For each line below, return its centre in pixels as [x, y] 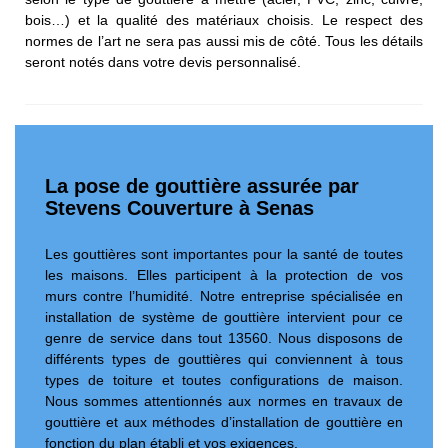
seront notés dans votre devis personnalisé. [163, 61]
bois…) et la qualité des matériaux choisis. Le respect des [224, 19]
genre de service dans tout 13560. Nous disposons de [224, 337]
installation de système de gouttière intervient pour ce [224, 316]
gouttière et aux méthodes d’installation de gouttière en [224, 421]
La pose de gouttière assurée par [202, 185]
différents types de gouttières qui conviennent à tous [224, 358]
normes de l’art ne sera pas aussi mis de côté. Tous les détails [224, 40]
